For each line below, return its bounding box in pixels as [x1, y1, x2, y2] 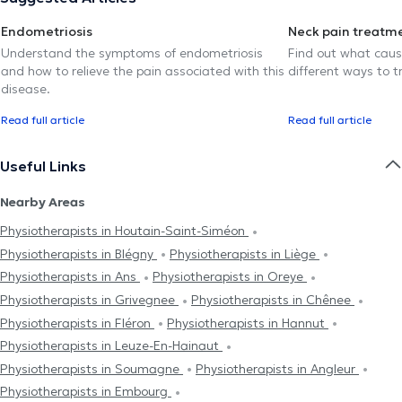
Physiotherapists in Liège [170, 245, 319, 262]
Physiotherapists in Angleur [196, 360, 359, 377]
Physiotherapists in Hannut [167, 314, 328, 331]
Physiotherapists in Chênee [191, 291, 354, 308]
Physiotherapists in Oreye [153, 268, 307, 285]
